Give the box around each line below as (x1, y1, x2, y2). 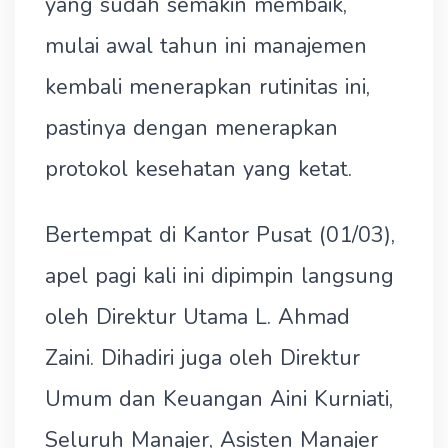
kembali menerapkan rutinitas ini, (45, 72, 370, 102)
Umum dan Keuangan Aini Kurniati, (45, 384, 393, 414)
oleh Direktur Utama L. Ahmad (45, 302, 350, 332)
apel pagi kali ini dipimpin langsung (45, 261, 394, 291)
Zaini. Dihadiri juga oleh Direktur (45, 343, 360, 373)
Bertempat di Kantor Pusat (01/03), (45, 220, 395, 250)
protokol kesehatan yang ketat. (45, 154, 352, 184)
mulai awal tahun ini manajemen (45, 31, 367, 61)
